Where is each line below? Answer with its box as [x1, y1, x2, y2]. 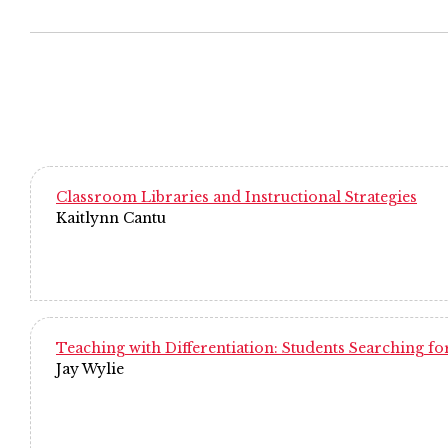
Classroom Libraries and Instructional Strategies [56, 188, 417, 206]
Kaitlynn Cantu [56, 209, 166, 227]
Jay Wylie [56, 360, 124, 378]
